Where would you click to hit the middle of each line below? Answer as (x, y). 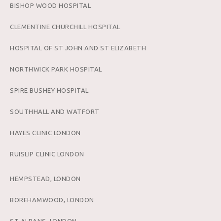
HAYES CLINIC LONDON (45, 132)
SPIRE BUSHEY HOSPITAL (49, 90)
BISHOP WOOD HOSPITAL (50, 5)
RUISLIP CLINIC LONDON (47, 154)
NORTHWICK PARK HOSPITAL (56, 69)
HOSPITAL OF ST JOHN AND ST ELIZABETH (78, 48)
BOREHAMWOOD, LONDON (52, 200)
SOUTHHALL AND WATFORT (55, 111)
